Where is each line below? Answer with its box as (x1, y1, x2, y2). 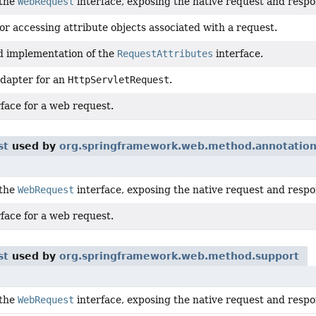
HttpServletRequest (68, 74, 169, 85)
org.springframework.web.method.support (59, 250, 299, 262)
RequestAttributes (117, 48, 213, 59)
